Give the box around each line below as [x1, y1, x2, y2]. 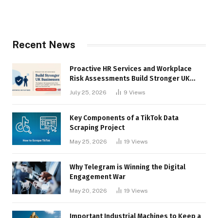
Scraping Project [70, 124, 125, 132]
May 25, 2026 [70, 138, 107, 145]
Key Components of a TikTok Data [70, 114, 179, 123]
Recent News [12, 39, 75, 51]
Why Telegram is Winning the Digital [70, 163, 185, 172]
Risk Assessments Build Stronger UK [70, 74, 190, 83]
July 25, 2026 [70, 89, 107, 96]
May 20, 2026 [70, 187, 107, 195]
